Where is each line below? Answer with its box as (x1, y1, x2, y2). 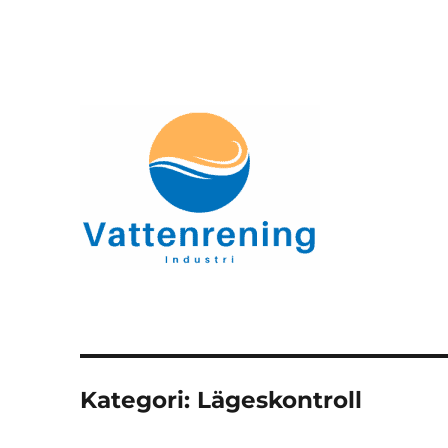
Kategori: (80, 386, 198, 414)
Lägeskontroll (197, 386, 363, 414)
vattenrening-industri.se (80, 284, 434, 318)
